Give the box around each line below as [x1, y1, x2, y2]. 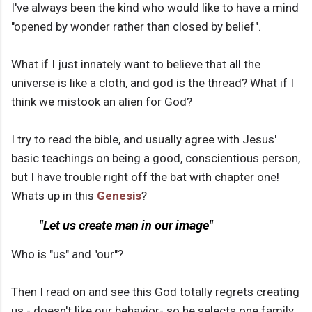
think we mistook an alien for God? [11, 95, 192, 109]
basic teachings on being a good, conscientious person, [11, 151, 300, 166]
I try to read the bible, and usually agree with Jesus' [11, 132, 276, 147]
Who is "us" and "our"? [11, 247, 123, 262]
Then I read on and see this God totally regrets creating [11, 285, 299, 299]
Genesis [97, 189, 141, 203]
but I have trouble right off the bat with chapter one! [11, 170, 279, 185]
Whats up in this [11, 189, 97, 203]
